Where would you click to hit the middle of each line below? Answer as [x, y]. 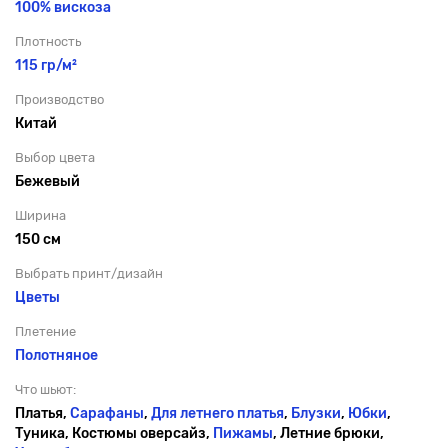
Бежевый [47, 181]
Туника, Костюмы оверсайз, [114, 433]
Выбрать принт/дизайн [89, 273]
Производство [59, 99]
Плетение [45, 331]
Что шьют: [45, 389]
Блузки [316, 413]
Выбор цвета [55, 157]
